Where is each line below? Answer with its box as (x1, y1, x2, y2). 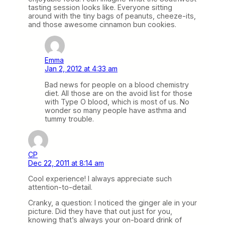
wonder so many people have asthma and (45, 105, 186, 115)
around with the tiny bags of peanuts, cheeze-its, (28, 12, 196, 21)
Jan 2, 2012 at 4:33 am (45, 64, 118, 73)
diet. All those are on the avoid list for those (45, 88, 192, 97)
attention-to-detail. (28, 182, 92, 191)
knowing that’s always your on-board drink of (28, 215, 182, 224)
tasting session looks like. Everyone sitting (28, 3, 172, 12)
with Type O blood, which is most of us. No (45, 97, 189, 106)
